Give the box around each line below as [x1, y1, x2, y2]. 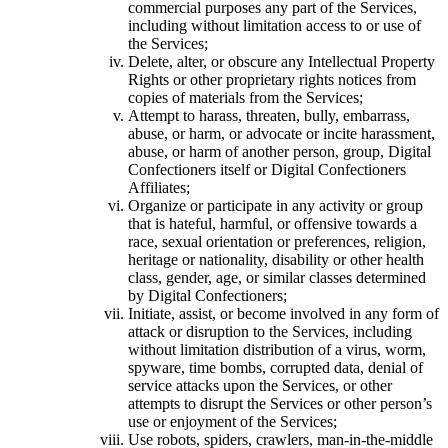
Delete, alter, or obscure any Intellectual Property [128, 53, 435, 71]
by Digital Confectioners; [128, 287, 287, 305]
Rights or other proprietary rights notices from [128, 71, 416, 89]
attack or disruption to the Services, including [128, 323, 412, 341]
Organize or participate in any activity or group [128, 197, 423, 215]
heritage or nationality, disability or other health [128, 251, 424, 269]
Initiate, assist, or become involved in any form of [128, 305, 439, 323]
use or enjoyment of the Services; [128, 413, 337, 431]
